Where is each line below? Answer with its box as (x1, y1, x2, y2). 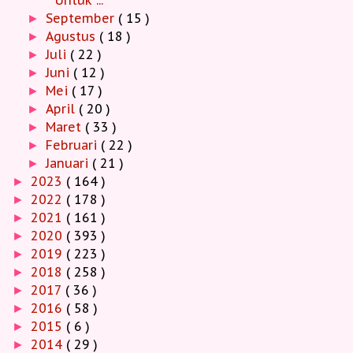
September (46, 9, 119, 26)
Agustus (46, 28, 100, 44)
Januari (46, 154, 93, 171)
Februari (46, 136, 102, 153)
